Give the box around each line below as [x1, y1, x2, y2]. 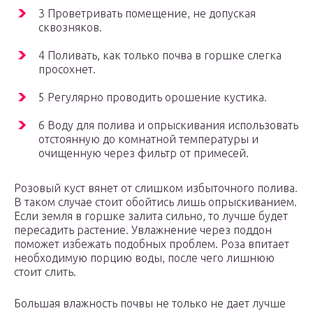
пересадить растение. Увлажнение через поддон [14, 224, 272, 237]
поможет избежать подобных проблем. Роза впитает [14, 238, 289, 251]
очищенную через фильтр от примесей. [38, 147, 249, 160]
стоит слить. [14, 265, 76, 279]
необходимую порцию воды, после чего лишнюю [14, 252, 275, 265]
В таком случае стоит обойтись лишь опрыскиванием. [14, 196, 297, 209]
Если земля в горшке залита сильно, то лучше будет [14, 210, 288, 223]
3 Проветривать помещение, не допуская [38, 7, 256, 20]
